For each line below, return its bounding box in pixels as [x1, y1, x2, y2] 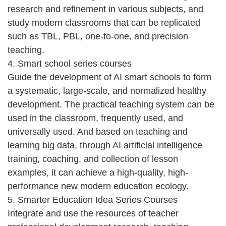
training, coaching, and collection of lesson [8, 153, 178, 164]
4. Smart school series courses [8, 58, 132, 69]
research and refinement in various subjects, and [8, 4, 203, 14]
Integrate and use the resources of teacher [8, 208, 179, 218]
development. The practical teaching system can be [8, 99, 214, 109]
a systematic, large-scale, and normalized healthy [8, 85, 206, 96]
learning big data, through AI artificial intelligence [8, 140, 202, 150]
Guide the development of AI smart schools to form [8, 72, 211, 82]
